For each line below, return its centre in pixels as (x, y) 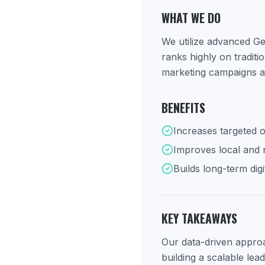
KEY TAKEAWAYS (199, 218)
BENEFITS (183, 108)
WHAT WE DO (191, 18)
